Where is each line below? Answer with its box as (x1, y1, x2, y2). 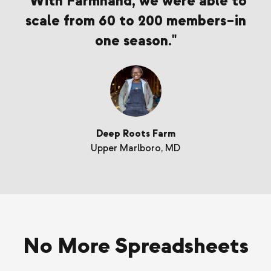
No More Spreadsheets (22, 232, 249, 261)
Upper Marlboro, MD (91, 142, 180, 155)
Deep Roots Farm (96, 128, 175, 140)
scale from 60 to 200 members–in (25, 11, 246, 31)
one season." (94, 31, 177, 51)
